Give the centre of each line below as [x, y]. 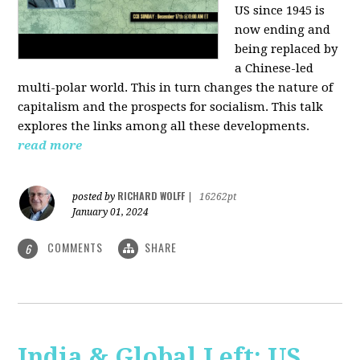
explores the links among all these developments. [164, 126]
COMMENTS [76, 247]
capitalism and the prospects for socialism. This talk [171, 106]
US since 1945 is [280, 10]
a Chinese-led [274, 68]
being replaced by [286, 49]
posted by [95, 196]
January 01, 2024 [111, 212]
